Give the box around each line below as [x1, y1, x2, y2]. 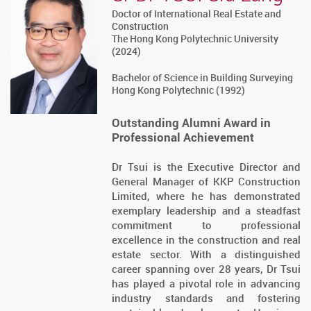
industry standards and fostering [112, 291, 301, 305]
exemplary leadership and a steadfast [112, 203, 301, 218]
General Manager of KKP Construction [112, 174, 301, 189]
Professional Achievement [112, 129, 255, 146]
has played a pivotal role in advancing [112, 276, 301, 291]
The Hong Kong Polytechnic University [112, 31, 279, 45]
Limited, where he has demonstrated [112, 189, 301, 203]
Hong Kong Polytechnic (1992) [112, 83, 246, 96]
